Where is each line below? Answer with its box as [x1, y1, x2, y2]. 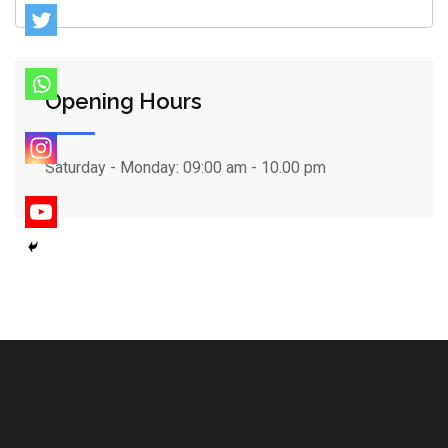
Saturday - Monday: [45, 157, 183, 177]
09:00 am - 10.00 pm [183, 157, 326, 177]
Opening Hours [45, 87, 202, 114]
